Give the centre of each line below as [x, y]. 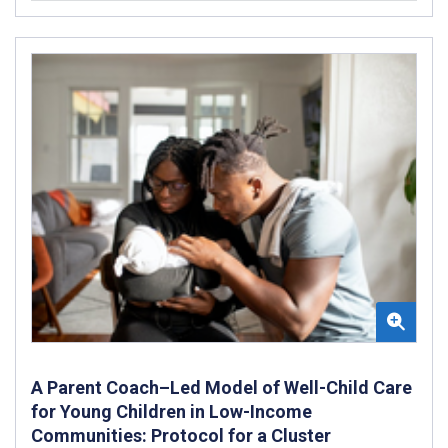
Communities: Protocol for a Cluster [181, 435]
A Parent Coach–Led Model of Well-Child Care [221, 387]
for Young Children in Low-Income [171, 411]
